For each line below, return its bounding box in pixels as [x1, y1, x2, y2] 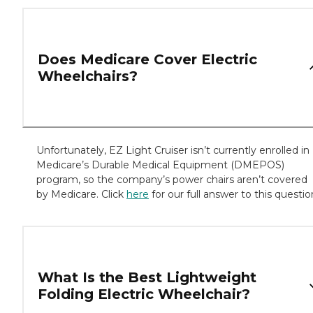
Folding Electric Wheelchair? [38, 286, 250, 303]
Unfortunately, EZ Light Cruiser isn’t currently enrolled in [36, 144, 310, 157]
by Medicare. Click [36, 188, 126, 201]
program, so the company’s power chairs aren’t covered [36, 173, 307, 187]
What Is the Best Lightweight [38, 269, 256, 286]
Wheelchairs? [38, 68, 138, 85]
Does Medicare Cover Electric [38, 51, 257, 68]
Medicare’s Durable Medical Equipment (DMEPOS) [36, 159, 284, 172]
